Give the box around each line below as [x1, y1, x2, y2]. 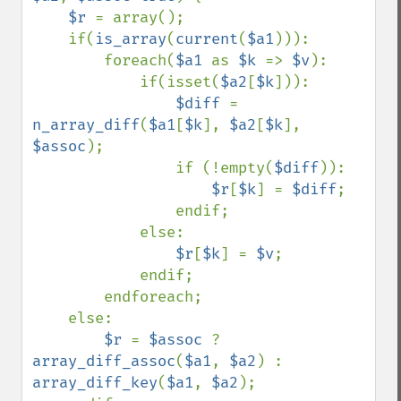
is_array [95, 30, 166, 48]
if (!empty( [175, 158, 274, 177]
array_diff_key [32, 373, 158, 392]
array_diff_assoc [32, 352, 175, 371]
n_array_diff [32, 115, 140, 134]
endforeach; [32, 287, 104, 306]
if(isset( [140, 73, 220, 91]
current [175, 30, 238, 48]
